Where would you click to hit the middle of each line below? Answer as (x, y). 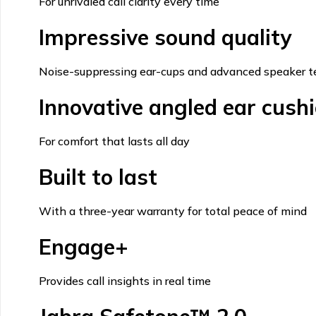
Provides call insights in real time (124, 280)
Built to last (98, 177)
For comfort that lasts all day (114, 141)
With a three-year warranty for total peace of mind (172, 211)
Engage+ (83, 247)
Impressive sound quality (165, 37)
